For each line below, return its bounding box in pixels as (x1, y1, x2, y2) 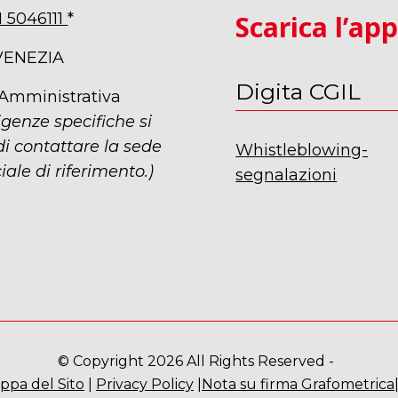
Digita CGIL (235, 77, 362, 105)
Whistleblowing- (235, 139, 369, 160)
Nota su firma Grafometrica (202, 375, 394, 393)
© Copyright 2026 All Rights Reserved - (57, 352, 341, 370)
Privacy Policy (96, 375, 194, 393)
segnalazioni (235, 164, 338, 185)
